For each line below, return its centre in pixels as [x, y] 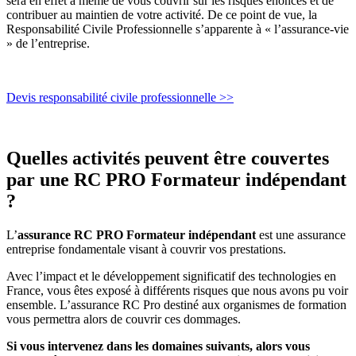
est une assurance [301, 234]
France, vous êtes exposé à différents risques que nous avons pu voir [177, 290]
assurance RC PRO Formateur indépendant [137, 234]
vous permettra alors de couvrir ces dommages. [124, 319]
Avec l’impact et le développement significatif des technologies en [171, 276]
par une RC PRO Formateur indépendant [176, 179]
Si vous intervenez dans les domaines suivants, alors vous [158, 346]
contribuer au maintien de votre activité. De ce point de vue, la [162, 14]
